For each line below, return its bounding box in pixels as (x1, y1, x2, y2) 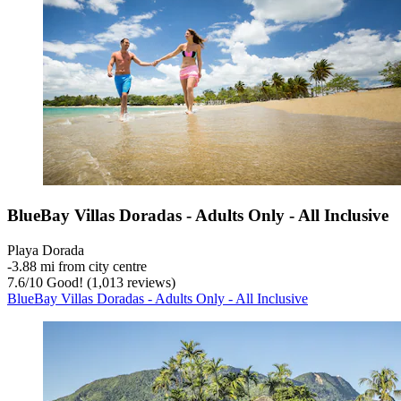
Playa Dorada (7, 242, 84, 258)
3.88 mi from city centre (12, 258, 147, 274)
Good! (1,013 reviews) (43, 274, 175, 290)
